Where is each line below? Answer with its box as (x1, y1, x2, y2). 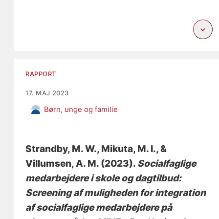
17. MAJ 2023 (25, 89, 69, 97)
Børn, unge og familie (44, 105, 118, 114)
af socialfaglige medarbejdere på (25, 202, 173, 214)
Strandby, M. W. (25, 143, 97, 155)
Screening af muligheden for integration (25, 187, 206, 199)
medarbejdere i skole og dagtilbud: (25, 173, 182, 184)
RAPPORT (25, 70, 57, 78)
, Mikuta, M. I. (97, 143, 156, 155)
